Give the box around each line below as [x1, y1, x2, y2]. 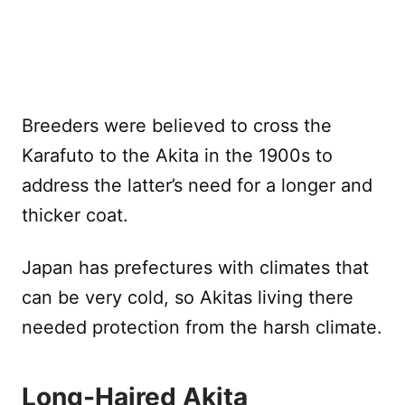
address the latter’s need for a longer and [22, 174, 372, 196]
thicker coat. [22, 203, 128, 226]
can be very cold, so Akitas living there [22, 286, 353, 308]
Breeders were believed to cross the [22, 114, 332, 137]
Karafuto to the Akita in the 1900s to [22, 144, 333, 166]
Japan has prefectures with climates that [22, 256, 369, 278]
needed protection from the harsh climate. [22, 316, 382, 338]
